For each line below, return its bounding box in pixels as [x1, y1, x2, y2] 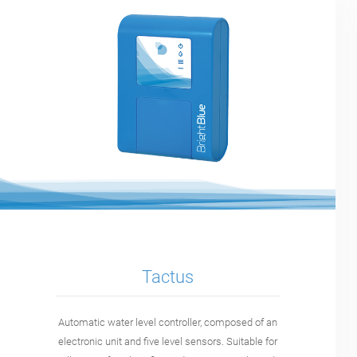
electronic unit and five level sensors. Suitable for [58, 335, 278, 347]
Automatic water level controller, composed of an [58, 316, 278, 328]
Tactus [142, 267, 194, 288]
